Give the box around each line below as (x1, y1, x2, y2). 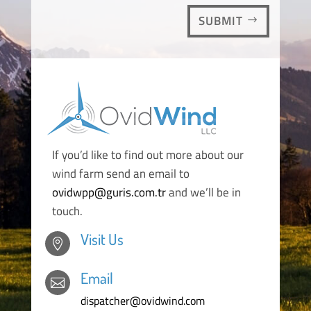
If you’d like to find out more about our (51, 145, 244, 164)
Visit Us (80, 228, 124, 249)
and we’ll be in (165, 183, 241, 201)
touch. (51, 201, 83, 220)
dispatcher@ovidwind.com (80, 292, 205, 309)
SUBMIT (199, 12, 244, 31)
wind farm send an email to (51, 164, 190, 183)
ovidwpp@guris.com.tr (51, 183, 166, 201)
